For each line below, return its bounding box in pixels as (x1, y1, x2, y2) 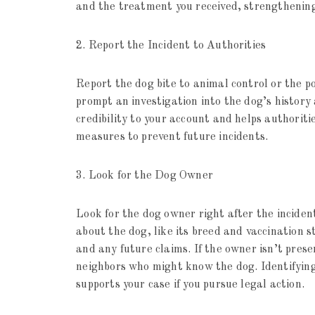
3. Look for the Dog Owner (76, 170, 213, 182)
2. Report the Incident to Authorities (76, 40, 266, 52)
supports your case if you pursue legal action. (76, 279, 304, 291)
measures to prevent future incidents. (76, 131, 269, 143)
